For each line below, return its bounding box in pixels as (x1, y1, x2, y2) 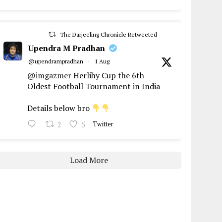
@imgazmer (27, 70, 72, 81)
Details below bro (27, 103, 92, 114)
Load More (69, 155, 108, 166)
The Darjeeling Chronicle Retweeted (59, 31, 157, 39)
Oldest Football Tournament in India (27, 81, 161, 92)
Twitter (93, 120, 114, 129)
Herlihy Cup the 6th (71, 70, 145, 81)
